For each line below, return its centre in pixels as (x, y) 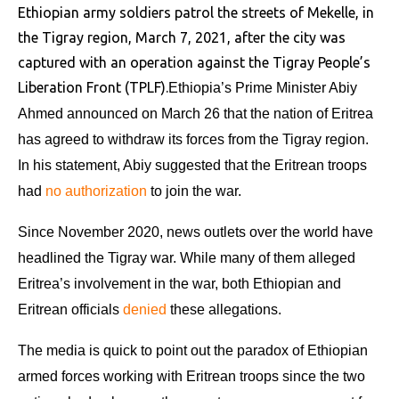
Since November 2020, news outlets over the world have (195, 232)
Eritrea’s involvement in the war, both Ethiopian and (179, 283)
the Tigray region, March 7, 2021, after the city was (182, 37)
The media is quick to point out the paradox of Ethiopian (193, 350)
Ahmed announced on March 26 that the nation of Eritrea (195, 113)
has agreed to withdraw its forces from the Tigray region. (193, 139)
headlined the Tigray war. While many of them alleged (187, 257)
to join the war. (194, 191)
